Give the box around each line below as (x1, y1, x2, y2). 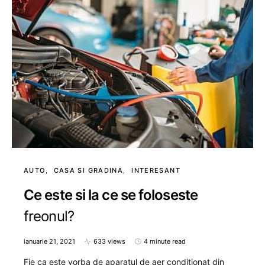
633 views (93, 237, 125, 246)
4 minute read (144, 237, 186, 246)
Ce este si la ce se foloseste (24, 186, 198, 204)
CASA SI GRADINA (53, 166, 124, 175)
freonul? (24, 208, 74, 225)
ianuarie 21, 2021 (24, 237, 75, 246)
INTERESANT (131, 166, 180, 175)
